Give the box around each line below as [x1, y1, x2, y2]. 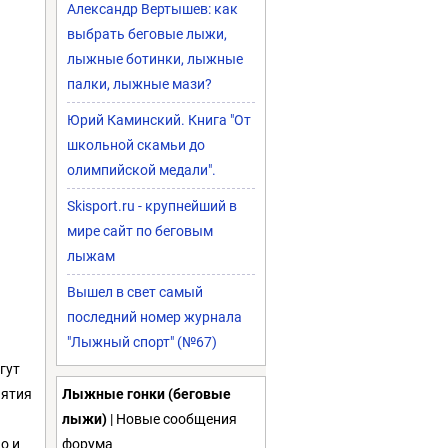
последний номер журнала [67, 309, 242, 325]
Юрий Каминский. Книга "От [67, 112, 251, 128]
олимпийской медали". [67, 162, 216, 178]
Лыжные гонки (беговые [62, 386, 231, 402]
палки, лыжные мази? [67, 76, 212, 92]
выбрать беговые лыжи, [67, 26, 227, 42]
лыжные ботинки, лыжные [67, 51, 243, 67]
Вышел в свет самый [67, 284, 203, 300]
